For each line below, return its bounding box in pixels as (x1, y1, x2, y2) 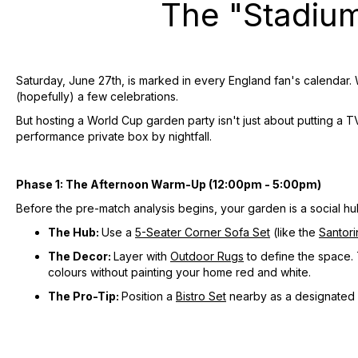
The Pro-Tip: (48, 288, 121, 303)
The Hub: (48, 225, 101, 239)
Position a (121, 288, 176, 303)
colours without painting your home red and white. (48, 265, 311, 279)
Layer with (113, 249, 170, 263)
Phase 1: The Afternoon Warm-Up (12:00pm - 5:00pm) (16, 177, 321, 191)
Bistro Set (176, 288, 226, 303)
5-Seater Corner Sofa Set (135, 225, 270, 239)
